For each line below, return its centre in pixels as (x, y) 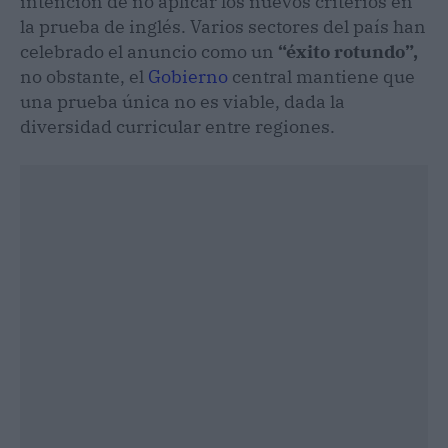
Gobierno (188, 76)
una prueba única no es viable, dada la (182, 101)
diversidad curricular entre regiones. (177, 126)
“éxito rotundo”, (348, 51)
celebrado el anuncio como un (149, 51)
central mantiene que (321, 76)
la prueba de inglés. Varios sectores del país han (223, 26)
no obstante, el (84, 76)
